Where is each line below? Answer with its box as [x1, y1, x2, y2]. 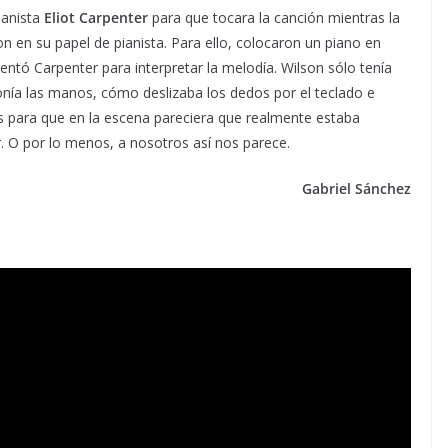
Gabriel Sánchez [302, 178, 411, 198]
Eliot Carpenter [44, 7, 148, 27]
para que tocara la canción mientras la [148, 7, 400, 27]
